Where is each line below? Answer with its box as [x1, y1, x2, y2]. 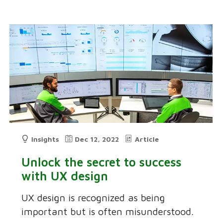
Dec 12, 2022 [75, 135, 119, 144]
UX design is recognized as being [21, 192, 166, 204]
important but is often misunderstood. [21, 206, 194, 218]
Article [135, 135, 160, 144]
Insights [31, 135, 59, 144]
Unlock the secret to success [21, 155, 182, 169]
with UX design [21, 169, 109, 183]
